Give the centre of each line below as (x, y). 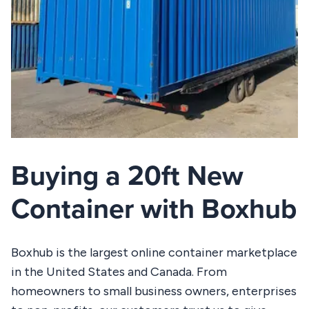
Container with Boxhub (154, 209)
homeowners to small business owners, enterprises (154, 291)
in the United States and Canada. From (119, 271)
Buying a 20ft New (127, 176)
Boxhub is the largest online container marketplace (154, 252)
